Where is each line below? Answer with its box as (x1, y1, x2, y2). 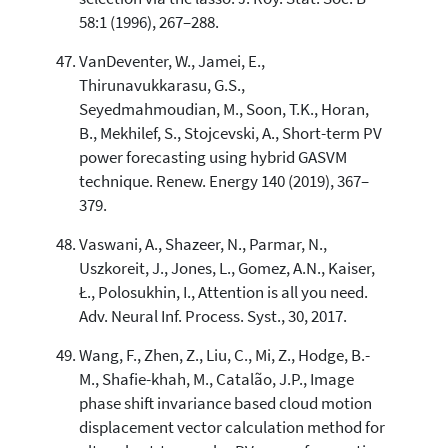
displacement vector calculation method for (78, 416, 385, 438)
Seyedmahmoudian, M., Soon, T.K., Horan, (78, 98, 369, 120)
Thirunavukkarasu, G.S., (78, 74, 245, 96)
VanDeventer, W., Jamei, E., (78, 50, 265, 72)
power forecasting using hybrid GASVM (78, 146, 347, 168)
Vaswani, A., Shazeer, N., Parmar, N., (78, 233, 327, 255)
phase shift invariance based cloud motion (78, 392, 372, 414)
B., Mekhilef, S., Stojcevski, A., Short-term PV (78, 122, 382, 144)
